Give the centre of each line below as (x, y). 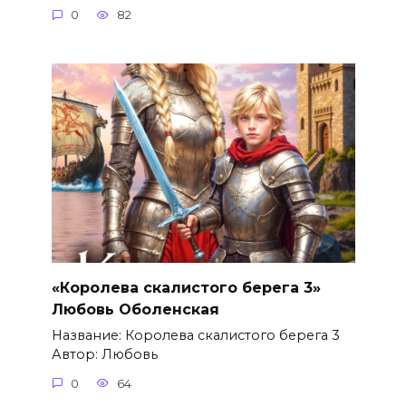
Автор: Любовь (104, 355)
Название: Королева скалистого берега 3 (195, 336)
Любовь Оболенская (135, 309)
